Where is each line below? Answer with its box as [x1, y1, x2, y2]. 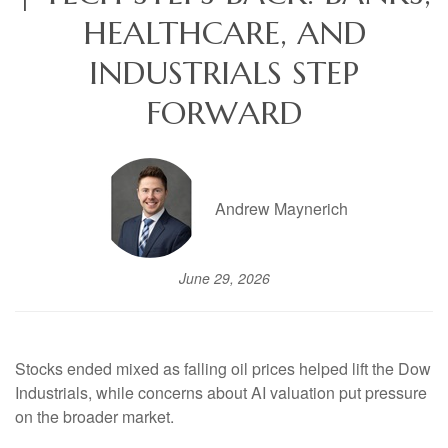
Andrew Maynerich [215, 196, 348, 220]
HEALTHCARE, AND [82, 13, 366, 54]
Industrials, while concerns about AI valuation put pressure [15, 381, 427, 405]
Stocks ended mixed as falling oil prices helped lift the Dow [15, 357, 431, 381]
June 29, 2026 [178, 268, 270, 289]
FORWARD [146, 93, 302, 134]
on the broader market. [15, 405, 174, 429]
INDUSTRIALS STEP [89, 53, 359, 94]
